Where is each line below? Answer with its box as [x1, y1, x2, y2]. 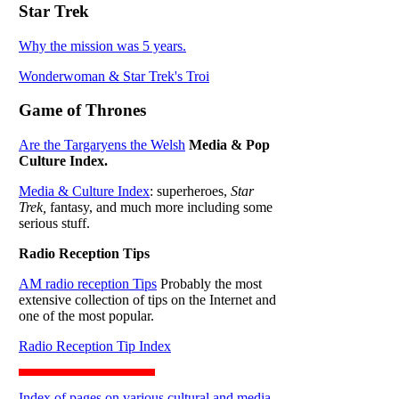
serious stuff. [19, 216, 90, 232]
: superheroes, [150, 183, 231, 199]
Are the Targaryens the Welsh [19, 137, 185, 153]
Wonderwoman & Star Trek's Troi [19, 68, 209, 84]
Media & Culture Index [19, 183, 150, 199]
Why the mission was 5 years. [19, 37, 186, 53]
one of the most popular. [19, 308, 154, 324]
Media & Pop [189, 137, 270, 153]
